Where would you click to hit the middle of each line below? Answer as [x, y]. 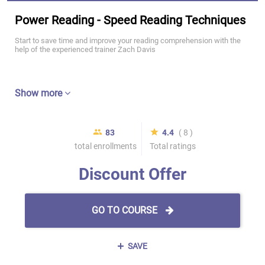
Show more [40, 93]
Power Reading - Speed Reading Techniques [130, 20]
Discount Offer [132, 174]
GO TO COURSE [125, 210]
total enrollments [105, 146]
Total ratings [172, 146]
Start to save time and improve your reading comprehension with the [128, 41]
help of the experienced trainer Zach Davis [85, 49]
